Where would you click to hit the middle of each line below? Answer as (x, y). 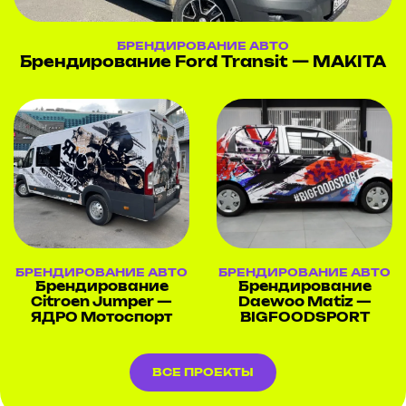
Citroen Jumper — (101, 302)
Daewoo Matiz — (304, 302)
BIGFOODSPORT (304, 318)
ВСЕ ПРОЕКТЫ (203, 372)
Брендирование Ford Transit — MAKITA (203, 63)
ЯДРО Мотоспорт (101, 318)
